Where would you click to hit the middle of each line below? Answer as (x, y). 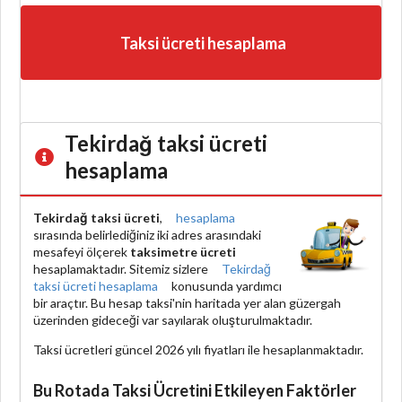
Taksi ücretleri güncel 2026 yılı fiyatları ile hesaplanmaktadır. (198, 349)
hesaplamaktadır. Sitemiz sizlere (122, 268)
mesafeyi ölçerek (82, 251)
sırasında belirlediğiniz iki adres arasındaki (147, 234)
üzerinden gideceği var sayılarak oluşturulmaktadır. (173, 319)
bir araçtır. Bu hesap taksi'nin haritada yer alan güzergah (187, 302)
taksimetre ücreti (183, 251)
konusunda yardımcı (225, 285)
